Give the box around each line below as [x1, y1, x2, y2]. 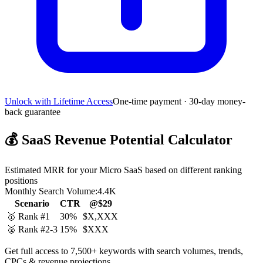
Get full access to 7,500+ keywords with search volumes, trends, [5, 245, 243, 256]
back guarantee [5, 106, 60, 117]
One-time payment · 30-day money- [113, 96, 245, 106]
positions [5, 175, 38, 186]
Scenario [15, 198, 49, 208]
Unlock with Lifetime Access [5, 96, 113, 106]
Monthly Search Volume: [5, 186, 97, 196]
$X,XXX [83, 211, 118, 221]
